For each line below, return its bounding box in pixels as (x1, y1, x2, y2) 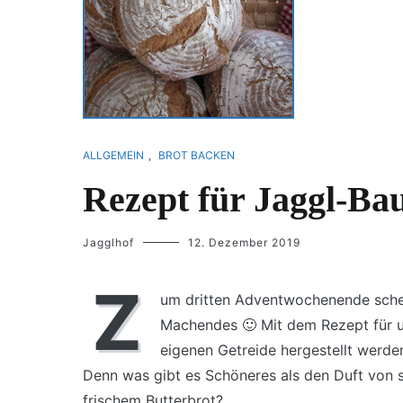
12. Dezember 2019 (188, 236, 300, 249)
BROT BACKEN (158, 148, 235, 162)
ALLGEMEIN (83, 148, 144, 162)
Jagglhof (83, 236, 134, 249)
